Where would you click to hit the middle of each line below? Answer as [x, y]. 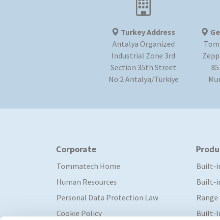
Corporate [76, 149]
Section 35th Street [143, 68]
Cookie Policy [79, 213]
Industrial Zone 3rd [143, 56]
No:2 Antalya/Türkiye [143, 79]
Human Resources [87, 182]
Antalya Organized [143, 44]
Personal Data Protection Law [107, 198]
